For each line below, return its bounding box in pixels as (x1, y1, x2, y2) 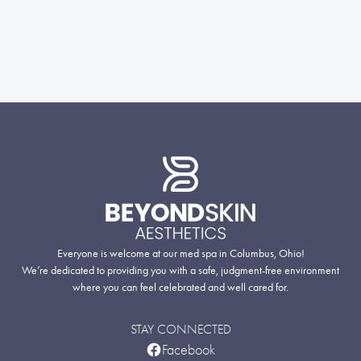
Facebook (162, 341, 215, 359)
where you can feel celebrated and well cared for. (73, 280, 288, 294)
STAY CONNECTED (130, 322, 231, 337)
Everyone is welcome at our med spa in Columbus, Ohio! (56, 246, 305, 260)
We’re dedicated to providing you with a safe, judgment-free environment (22, 263, 339, 277)
